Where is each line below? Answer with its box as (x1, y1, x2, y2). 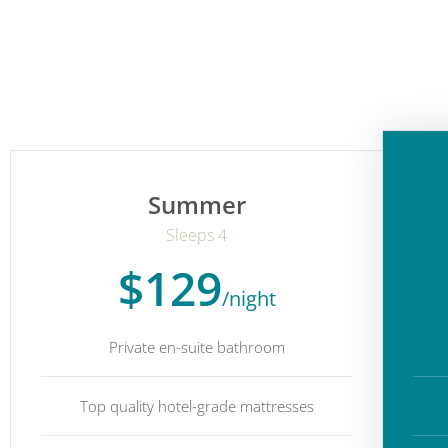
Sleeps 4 (166, 223, 228, 246)
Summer (147, 187, 246, 221)
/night (221, 284, 276, 312)
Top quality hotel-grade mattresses (79, 395, 314, 416)
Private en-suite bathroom (108, 336, 285, 357)
